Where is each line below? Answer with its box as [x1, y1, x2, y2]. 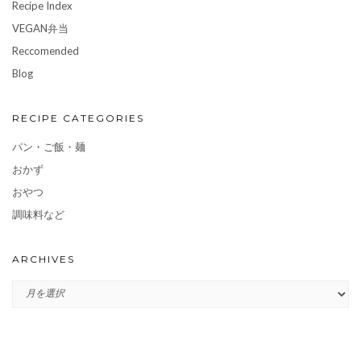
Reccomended [12, 44, 79, 57]
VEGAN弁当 [12, 21, 68, 35]
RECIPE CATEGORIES [12, 111, 144, 124]
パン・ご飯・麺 [12, 139, 85, 153]
